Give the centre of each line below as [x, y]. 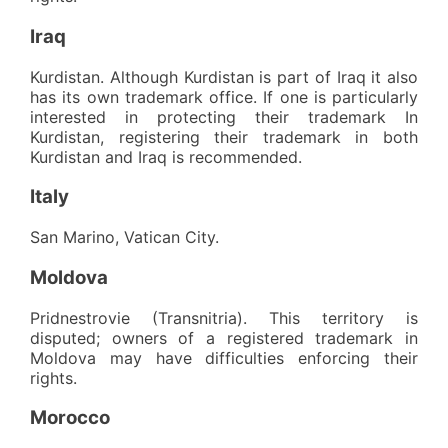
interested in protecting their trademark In [224, 116]
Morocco [70, 418]
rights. [53, 377]
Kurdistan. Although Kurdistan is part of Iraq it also [224, 76]
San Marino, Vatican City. [124, 237]
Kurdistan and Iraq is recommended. [166, 156]
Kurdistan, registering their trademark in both [224, 136]
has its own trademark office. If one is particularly [224, 96]
